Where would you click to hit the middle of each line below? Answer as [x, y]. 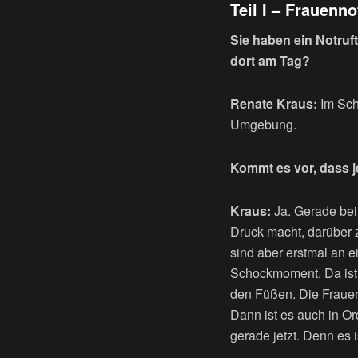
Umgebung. [263, 125]
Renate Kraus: [274, 104]
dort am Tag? [270, 61]
